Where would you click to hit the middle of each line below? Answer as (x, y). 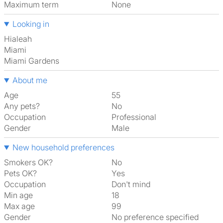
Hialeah (21, 39)
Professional (136, 117)
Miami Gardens (35, 61)
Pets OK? (20, 173)
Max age (19, 206)
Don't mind (134, 184)
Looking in (31, 24)
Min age (18, 195)
